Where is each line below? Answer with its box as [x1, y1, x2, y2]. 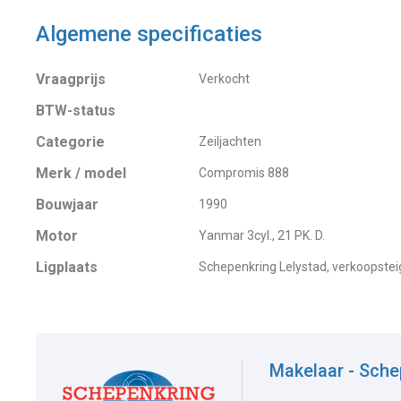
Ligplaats [36, 259, 98, 277]
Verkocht [198, 72, 250, 87]
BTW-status [36, 102, 115, 120]
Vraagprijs [36, 71, 106, 89]
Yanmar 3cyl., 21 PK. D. [198, 228, 325, 243]
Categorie [36, 133, 105, 151]
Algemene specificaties [36, 21, 262, 47]
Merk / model [36, 165, 126, 183]
